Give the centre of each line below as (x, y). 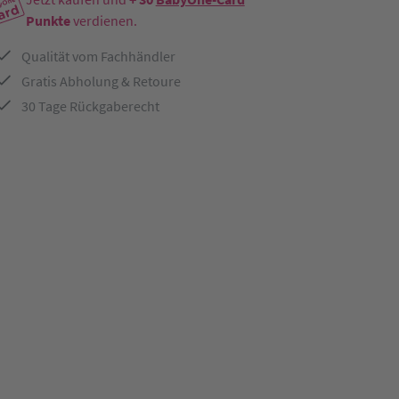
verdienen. (103, 20)
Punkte (48, 20)
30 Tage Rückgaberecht (90, 106)
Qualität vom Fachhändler (98, 56)
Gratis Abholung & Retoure (101, 81)
